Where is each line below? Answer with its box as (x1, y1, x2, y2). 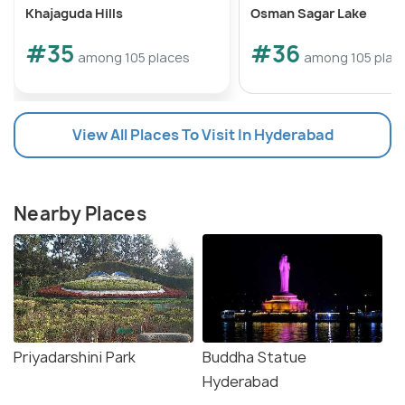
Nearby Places (14, 202, 146, 227)
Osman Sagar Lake (250, 5, 367, 23)
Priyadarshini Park (14, 347, 136, 368)
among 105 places (78, 49, 190, 67)
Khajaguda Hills (25, 5, 123, 23)
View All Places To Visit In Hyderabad (71, 125, 334, 146)
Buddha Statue (202, 347, 306, 368)
